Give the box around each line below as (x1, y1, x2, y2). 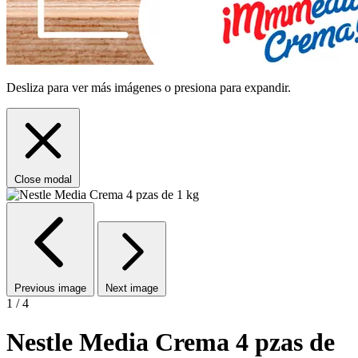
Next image (105, 282, 158, 294)
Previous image (14, 282, 86, 294)
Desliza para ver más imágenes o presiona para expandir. (6, 81, 291, 94)
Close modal (14, 173, 72, 185)
